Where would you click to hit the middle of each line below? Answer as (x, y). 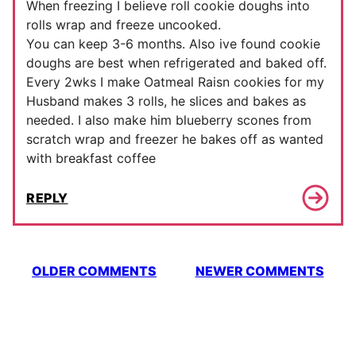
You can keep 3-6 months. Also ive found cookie (173, 44)
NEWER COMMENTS (259, 271)
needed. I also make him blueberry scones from (169, 120)
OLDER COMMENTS (94, 271)
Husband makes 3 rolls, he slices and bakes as (166, 101)
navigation (60, 287)
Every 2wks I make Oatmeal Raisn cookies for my (175, 82)
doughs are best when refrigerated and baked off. (176, 63)
